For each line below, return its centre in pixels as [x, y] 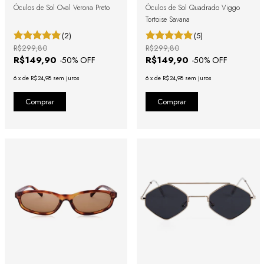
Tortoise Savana [168, 20]
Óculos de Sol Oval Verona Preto [61, 8]
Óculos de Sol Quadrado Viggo [193, 8]
